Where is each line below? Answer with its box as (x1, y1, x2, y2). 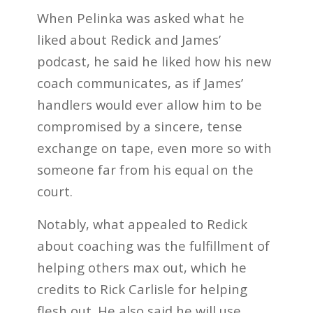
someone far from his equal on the (36, 161, 254, 179)
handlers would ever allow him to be (36, 96, 262, 114)
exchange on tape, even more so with (36, 139, 272, 157)
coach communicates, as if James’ (36, 74, 243, 92)
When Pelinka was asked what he (36, 9, 245, 27)
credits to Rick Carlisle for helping (36, 280, 247, 298)
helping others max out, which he (36, 259, 247, 277)
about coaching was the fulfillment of (36, 237, 270, 255)
